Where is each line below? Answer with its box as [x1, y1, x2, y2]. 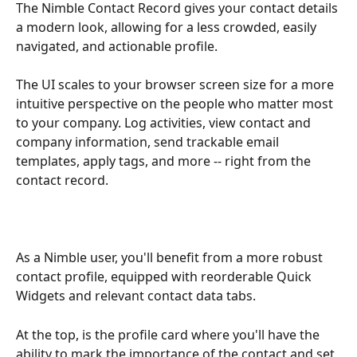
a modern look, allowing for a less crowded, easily [16, 18, 320, 36]
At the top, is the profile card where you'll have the [16, 325, 323, 343]
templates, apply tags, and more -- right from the [16, 152, 314, 171]
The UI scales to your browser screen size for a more [16, 76, 337, 94]
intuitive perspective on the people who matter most [16, 95, 336, 113]
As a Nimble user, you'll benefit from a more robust [16, 249, 326, 267]
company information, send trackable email [16, 133, 282, 151]
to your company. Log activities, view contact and [16, 114, 314, 132]
